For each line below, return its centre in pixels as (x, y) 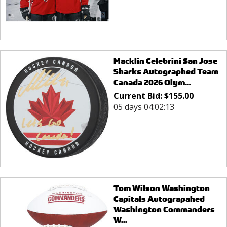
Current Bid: (139, 96)
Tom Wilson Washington (161, 188)
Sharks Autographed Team (166, 71)
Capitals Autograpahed (159, 199)
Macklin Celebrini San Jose (165, 61)
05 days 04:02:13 (144, 107)
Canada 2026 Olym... (152, 82)
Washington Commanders (164, 210)
